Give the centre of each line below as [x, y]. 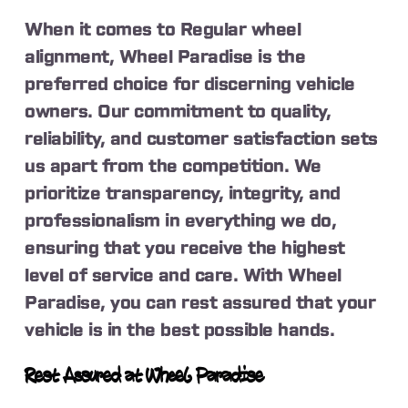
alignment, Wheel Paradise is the [165, 57]
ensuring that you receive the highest [185, 248]
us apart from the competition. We [173, 166]
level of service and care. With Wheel [183, 275]
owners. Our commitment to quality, [178, 112]
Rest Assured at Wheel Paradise [144, 377]
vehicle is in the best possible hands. [180, 330]
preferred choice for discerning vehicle [190, 84]
